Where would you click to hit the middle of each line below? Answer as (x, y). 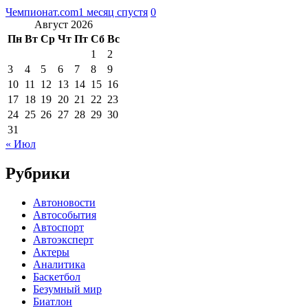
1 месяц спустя (113, 12)
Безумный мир (67, 289)
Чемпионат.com (42, 12)
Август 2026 (64, 24)
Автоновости (64, 202)
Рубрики (38, 173)
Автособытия (65, 214)
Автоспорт (58, 227)
